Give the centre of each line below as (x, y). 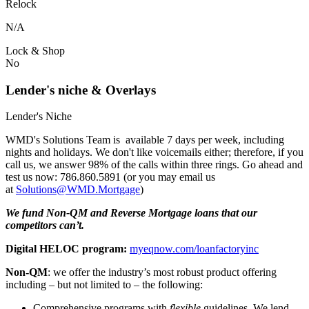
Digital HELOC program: (66, 249)
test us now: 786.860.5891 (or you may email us (110, 177)
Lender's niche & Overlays (81, 90)
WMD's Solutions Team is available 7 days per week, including (145, 140)
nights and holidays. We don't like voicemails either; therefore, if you (154, 152)
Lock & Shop (35, 50)
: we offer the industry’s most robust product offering (162, 272)
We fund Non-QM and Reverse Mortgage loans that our (131, 213)
